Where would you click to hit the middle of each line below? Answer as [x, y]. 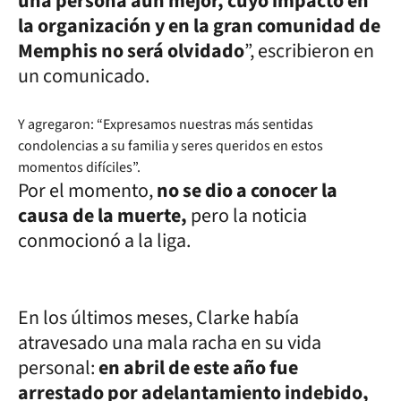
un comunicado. [84, 76]
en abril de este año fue [198, 367]
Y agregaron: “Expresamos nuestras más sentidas [166, 124]
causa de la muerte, [104, 215]
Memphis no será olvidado [131, 51]
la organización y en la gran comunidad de [199, 26]
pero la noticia [249, 215]
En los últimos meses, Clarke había [158, 317]
